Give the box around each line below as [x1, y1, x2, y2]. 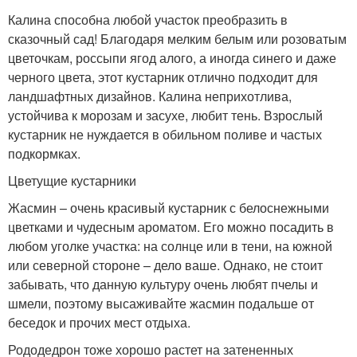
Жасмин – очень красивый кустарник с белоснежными [8, 198, 329, 217]
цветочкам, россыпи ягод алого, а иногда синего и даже [8, 49, 336, 67]
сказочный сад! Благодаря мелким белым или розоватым [8, 29, 347, 48]
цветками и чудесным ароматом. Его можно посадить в [8, 218, 334, 236]
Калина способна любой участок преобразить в [8, 10, 288, 29]
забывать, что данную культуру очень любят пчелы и [8, 275, 318, 293]
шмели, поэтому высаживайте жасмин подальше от [8, 294, 314, 312]
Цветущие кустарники [8, 171, 136, 190]
